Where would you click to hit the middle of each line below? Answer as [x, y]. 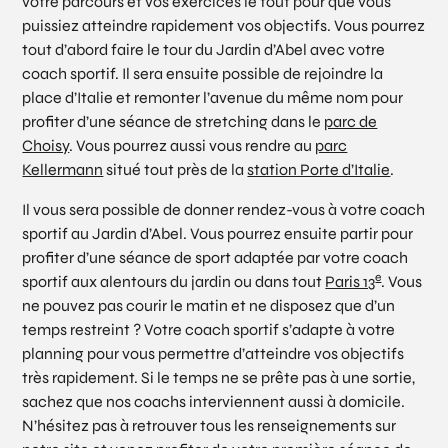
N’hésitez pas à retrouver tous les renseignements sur [209, 425]
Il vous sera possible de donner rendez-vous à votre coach [224, 209]
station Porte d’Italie [319, 169]
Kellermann [63, 169]
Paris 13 [350, 281]
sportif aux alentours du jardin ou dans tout [174, 281]
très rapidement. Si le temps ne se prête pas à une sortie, [219, 377]
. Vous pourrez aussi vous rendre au [192, 145]
